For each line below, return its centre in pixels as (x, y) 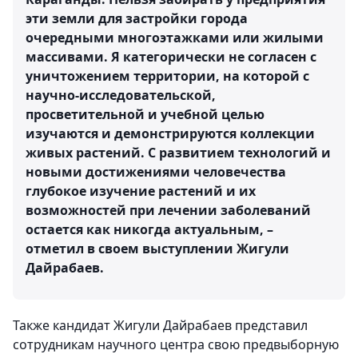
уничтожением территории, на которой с (167, 76)
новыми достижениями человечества (156, 172)
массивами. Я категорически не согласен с (171, 57)
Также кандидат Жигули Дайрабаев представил (160, 326)
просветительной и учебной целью (145, 115)
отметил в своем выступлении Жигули (157, 249)
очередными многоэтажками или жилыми (175, 38)
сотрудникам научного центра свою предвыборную (176, 345)
